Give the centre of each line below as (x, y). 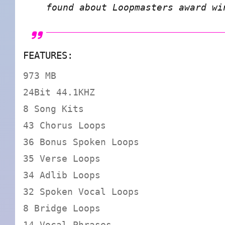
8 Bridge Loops (62, 208)
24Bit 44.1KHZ (59, 92)
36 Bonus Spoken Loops (81, 142)
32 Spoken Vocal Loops (81, 192)
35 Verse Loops (62, 159)
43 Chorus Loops (65, 126)
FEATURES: (48, 56)
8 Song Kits (53, 109)
